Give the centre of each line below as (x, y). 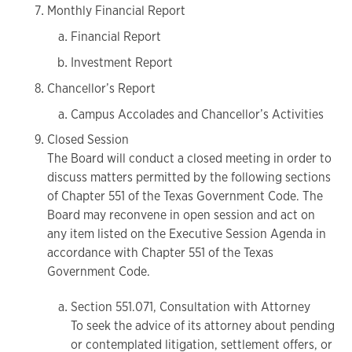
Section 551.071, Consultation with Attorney (191, 307)
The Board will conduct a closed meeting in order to (189, 159)
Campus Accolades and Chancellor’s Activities (197, 114)
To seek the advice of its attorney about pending (203, 326)
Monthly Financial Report (116, 11)
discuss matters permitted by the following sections (189, 178)
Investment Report (122, 63)
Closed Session (88, 140)
